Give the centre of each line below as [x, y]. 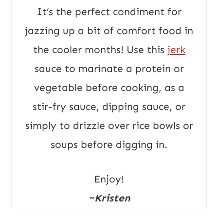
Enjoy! [109, 179]
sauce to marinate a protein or [109, 69]
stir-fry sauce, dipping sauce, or [109, 107]
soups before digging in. [109, 145]
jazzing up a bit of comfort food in [109, 31]
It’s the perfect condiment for [109, 12]
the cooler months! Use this [100, 50]
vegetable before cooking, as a [109, 88]
